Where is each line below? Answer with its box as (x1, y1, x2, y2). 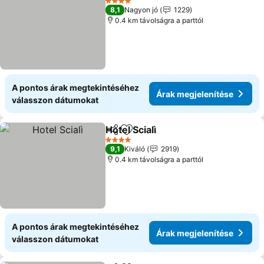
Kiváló (124, 144, 146, 153)
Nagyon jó (124, 5, 159, 14)
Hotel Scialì (105, 124, 157, 136)
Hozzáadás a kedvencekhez (126, 130, 252, 142)
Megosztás (105, 130, 150, 140)
